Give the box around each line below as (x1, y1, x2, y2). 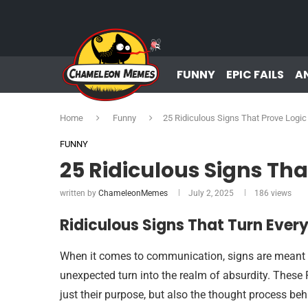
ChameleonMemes (98, 188, 168, 198)
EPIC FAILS (226, 66, 284, 82)
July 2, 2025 (188, 188, 234, 198)
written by (60, 188, 98, 198)
